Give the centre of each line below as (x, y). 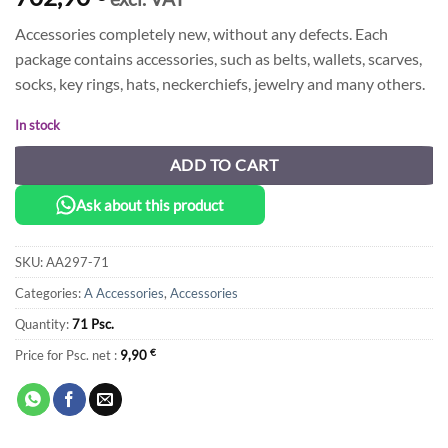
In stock (37, 125)
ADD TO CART (224, 165)
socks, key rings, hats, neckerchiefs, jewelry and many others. (220, 84)
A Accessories (124, 292)
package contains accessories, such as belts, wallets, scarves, (218, 59)
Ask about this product (150, 205)
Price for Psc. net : (67, 354)
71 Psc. (93, 323)
